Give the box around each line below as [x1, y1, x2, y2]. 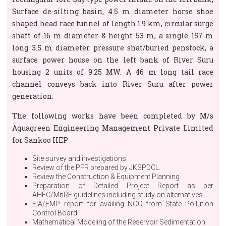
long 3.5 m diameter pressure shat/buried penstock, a [12, 43, 214, 52]
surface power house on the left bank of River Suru [12, 55, 214, 65]
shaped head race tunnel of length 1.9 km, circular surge [12, 19, 214, 28]
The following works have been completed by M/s [12, 111, 214, 121]
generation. [12, 91, 54, 101]
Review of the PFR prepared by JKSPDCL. [32, 163, 161, 172]
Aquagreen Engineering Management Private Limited [12, 123, 214, 133]
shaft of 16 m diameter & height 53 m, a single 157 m [12, 31, 214, 40]
